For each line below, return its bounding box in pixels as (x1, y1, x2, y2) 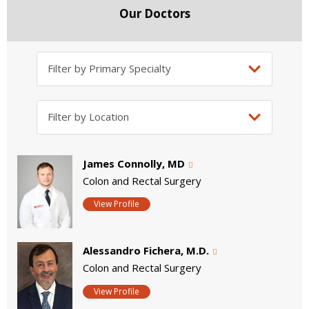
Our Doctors (119, 6, 190, 21)
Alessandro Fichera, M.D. (83, 243, 209, 258)
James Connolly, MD (83, 156, 185, 170)
